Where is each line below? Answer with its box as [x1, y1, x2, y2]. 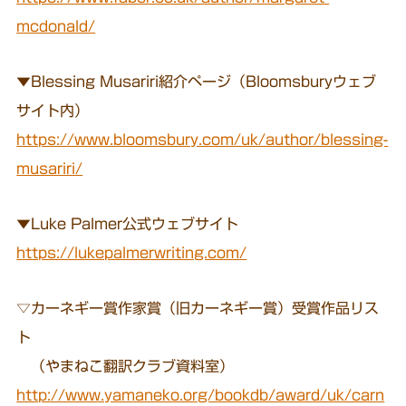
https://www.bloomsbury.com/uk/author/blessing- [16, 132, 389, 148]
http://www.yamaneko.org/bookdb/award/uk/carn [16, 387, 385, 402]
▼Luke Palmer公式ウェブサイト [16, 217, 239, 232]
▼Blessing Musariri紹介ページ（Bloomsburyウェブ [16, 74, 377, 90]
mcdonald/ [16, 19, 96, 34]
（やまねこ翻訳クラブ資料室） [16, 358, 235, 373]
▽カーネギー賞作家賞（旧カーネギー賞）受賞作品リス [16, 300, 380, 315]
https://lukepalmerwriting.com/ [16, 246, 247, 261]
